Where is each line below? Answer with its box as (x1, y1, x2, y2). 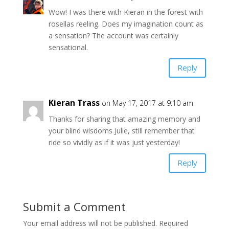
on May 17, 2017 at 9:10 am (101, 98, 193, 108)
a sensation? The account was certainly (48, 30, 178, 40)
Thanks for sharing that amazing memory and (48, 113, 200, 124)
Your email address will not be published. (22, 218, 157, 228)
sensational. (48, 42, 88, 52)
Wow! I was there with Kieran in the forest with (48, 7, 203, 17)
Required (158, 218, 188, 228)
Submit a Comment (22, 198, 126, 214)
